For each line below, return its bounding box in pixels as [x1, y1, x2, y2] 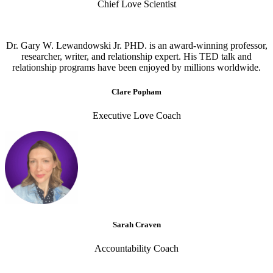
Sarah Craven [112, 219, 161, 229]
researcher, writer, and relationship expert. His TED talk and [21, 51, 252, 62]
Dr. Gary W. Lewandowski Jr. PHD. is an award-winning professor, [5, 40, 268, 51]
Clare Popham [112, 87, 161, 96]
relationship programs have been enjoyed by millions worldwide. [12, 62, 261, 73]
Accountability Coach [94, 243, 179, 254]
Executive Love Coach [92, 110, 181, 121]
